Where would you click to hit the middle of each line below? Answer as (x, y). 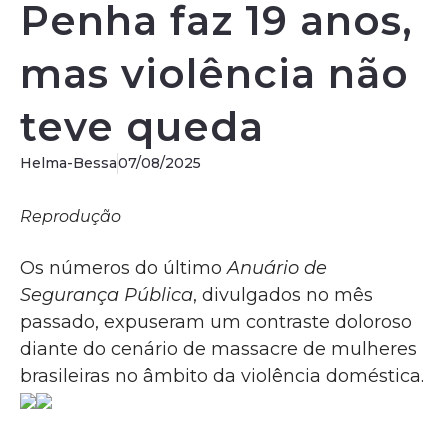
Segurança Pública (106, 295)
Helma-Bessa (68, 163)
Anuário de (277, 268)
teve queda (142, 126)
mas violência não (214, 73)
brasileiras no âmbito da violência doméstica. (222, 376)
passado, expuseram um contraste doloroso (216, 322)
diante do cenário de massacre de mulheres (218, 349)
